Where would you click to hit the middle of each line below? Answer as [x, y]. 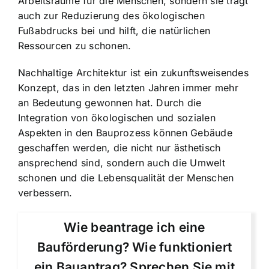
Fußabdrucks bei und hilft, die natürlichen [114, 30]
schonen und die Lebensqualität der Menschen [126, 177]
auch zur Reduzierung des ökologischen [111, 15]
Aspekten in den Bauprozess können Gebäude [125, 132]
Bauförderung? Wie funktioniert [134, 247]
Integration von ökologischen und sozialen [117, 117]
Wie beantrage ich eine [134, 227]
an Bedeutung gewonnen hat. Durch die [110, 102]
